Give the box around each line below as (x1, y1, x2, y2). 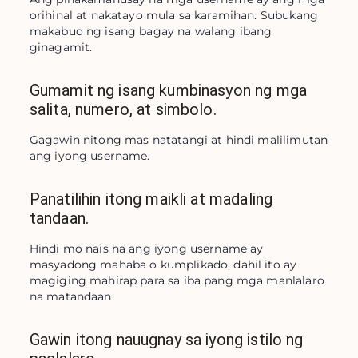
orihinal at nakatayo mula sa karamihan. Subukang (29, 8, 318, 22)
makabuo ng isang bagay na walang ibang (29, 24, 272, 38)
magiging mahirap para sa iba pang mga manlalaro (29, 273, 324, 288)
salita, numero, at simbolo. (29, 100, 217, 119)
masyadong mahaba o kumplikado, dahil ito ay (29, 257, 297, 272)
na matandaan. (29, 289, 114, 304)
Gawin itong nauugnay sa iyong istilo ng (29, 330, 304, 349)
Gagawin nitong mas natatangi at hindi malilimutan (29, 133, 328, 147)
